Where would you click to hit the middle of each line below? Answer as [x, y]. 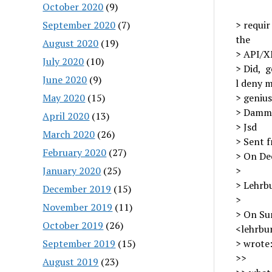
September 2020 [79, 25]
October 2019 [73, 225]
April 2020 [66, 116]
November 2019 [78, 207]
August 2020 [71, 43]
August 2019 [71, 261]
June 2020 [65, 79]
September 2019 [79, 243]
